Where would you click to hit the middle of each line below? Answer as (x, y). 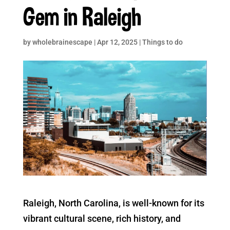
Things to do (162, 42)
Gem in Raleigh (82, 16)
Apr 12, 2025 (117, 42)
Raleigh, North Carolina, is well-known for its (113, 203)
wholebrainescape (62, 42)
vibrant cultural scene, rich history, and (102, 218)
